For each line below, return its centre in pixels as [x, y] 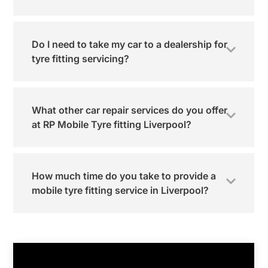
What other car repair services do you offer [130, 110]
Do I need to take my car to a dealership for [130, 45]
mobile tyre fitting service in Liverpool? [120, 191]
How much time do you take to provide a [124, 176]
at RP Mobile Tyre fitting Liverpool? [112, 125]
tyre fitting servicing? [80, 59]
